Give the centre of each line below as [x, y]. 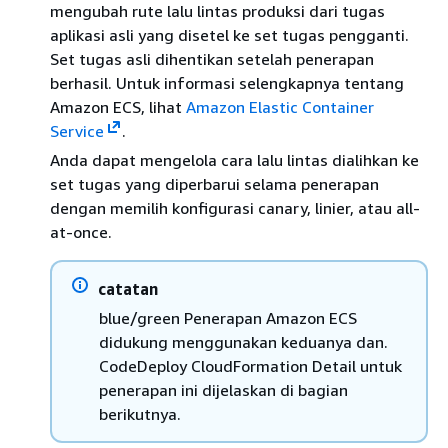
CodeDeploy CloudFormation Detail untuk [250, 366]
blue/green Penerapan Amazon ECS [228, 318]
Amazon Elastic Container [280, 107]
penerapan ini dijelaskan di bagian [223, 390]
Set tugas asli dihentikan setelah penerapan [212, 59]
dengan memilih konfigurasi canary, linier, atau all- [235, 208]
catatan [128, 289]
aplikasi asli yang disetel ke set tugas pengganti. [229, 35]
